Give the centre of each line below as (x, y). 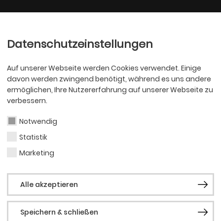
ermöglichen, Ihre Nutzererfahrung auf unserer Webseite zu (110, 90)
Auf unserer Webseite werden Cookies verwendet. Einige (104, 68)
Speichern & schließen (59, 212)
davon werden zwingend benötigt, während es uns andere (109, 79)
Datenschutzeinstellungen (80, 44)
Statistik (33, 137)
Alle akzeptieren (49, 184)
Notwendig (38, 121)
